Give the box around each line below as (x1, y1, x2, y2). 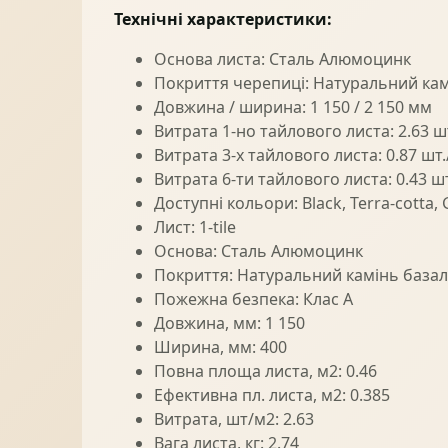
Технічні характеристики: (114, 7, 332, 30)
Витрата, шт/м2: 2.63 (154, 407, 314, 430)
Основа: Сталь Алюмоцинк (154, 239, 363, 262)
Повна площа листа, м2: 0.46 (154, 359, 377, 382)
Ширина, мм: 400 (154, 335, 287, 358)
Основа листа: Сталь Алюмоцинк (154, 47, 411, 70)
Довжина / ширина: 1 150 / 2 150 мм (154, 95, 432, 118)
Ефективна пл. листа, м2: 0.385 (154, 383, 390, 406)
